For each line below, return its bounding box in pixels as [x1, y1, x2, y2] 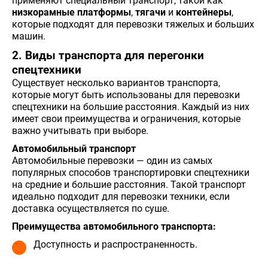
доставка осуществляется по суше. [12, 202, 169, 214]
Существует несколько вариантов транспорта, [12, 77, 220, 89]
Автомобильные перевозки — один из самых [12, 154, 212, 166]
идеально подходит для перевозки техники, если [12, 190, 230, 202]
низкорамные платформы [12, 6, 131, 18]
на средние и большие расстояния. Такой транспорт [12, 178, 246, 190]
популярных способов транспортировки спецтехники [12, 166, 249, 178]
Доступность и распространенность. [33, 238, 197, 250]
